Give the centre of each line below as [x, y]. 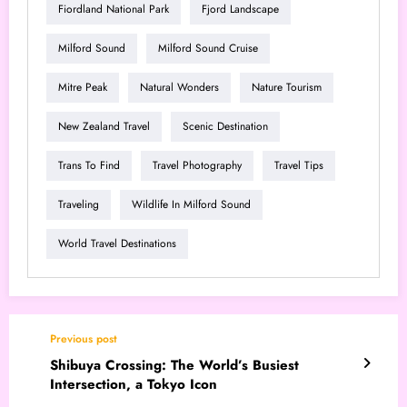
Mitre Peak [83, 88]
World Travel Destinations [117, 244]
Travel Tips [299, 166]
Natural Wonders [179, 88]
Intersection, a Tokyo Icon [134, 384]
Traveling [79, 205]
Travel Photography [197, 166]
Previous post [84, 338]
